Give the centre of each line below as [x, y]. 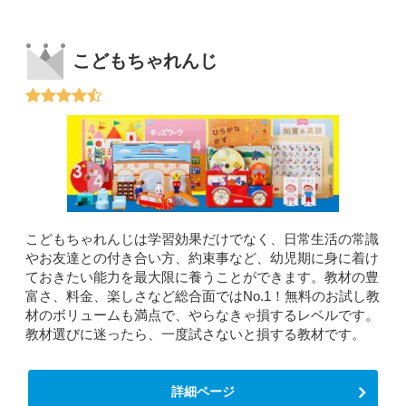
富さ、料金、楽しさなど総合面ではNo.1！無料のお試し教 [203, 295]
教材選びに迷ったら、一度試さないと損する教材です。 [196, 333]
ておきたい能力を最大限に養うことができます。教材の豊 [203, 276]
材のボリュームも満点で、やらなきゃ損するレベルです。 [203, 314]
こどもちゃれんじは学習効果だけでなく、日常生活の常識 [203, 238]
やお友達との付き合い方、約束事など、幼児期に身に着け [203, 257]
